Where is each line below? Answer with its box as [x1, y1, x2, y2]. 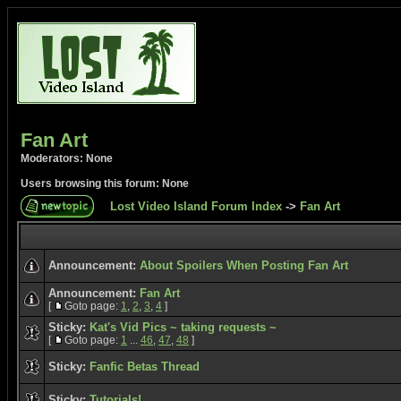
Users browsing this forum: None [21, 177, 189, 190]
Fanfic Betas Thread [90, 360, 200, 373]
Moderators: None [21, 152, 113, 165]
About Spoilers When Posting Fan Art [140, 259, 348, 272]
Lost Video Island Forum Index [110, 200, 282, 213]
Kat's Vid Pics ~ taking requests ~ [90, 320, 277, 334]
